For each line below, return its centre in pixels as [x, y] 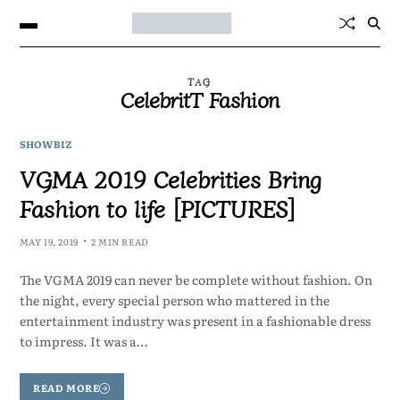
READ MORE [67, 388]
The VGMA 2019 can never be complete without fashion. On [196, 279]
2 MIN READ [120, 241]
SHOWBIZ [46, 143]
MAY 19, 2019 [49, 241]
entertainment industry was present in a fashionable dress [195, 320]
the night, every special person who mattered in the [174, 300]
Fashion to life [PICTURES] [157, 207]
